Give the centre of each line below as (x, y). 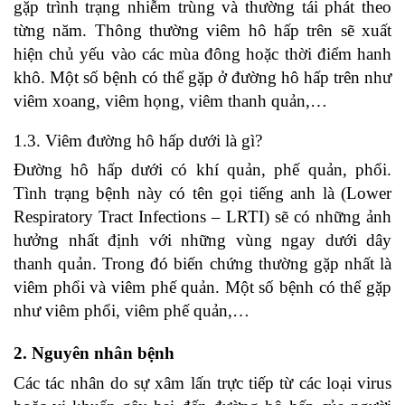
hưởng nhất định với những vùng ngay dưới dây (202, 240)
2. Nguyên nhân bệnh (94, 353)
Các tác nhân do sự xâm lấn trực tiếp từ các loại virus (202, 383)
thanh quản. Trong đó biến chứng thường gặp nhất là (202, 264)
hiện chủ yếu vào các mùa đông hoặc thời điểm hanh (202, 54)
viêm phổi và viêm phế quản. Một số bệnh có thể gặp (202, 287)
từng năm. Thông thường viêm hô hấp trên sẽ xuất (202, 30)
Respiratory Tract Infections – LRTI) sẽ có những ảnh (202, 217)
